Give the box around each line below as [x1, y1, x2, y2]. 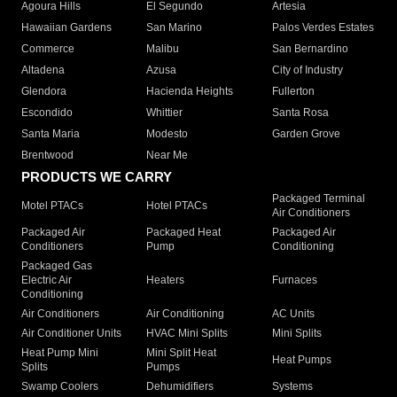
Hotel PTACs [146, 199, 208, 213]
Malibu [146, 43, 180, 56]
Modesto [146, 128, 189, 141]
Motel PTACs [21, 199, 83, 213]
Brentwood [21, 149, 74, 162]
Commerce [21, 43, 74, 56]
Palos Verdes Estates [271, 21, 374, 35]
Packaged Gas [21, 260, 92, 273]
